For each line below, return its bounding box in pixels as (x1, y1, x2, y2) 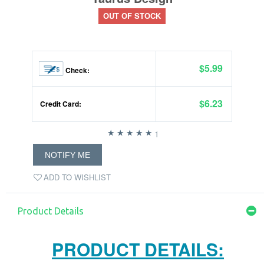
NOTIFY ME (45, 150, 90, 160)
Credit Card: (38, 98, 81, 109)
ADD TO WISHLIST (44, 171, 111, 183)
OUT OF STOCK (103, 10, 161, 21)
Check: (64, 65, 90, 75)
